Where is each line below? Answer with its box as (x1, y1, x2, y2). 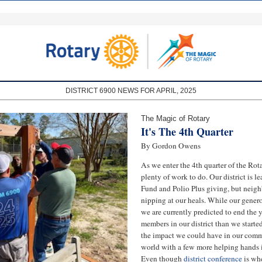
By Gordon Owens (141, 140, 201, 151)
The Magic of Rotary (141, 114, 210, 123)
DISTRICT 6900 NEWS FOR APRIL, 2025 (65, 87, 196, 95)
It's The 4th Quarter (141, 124, 233, 139)
